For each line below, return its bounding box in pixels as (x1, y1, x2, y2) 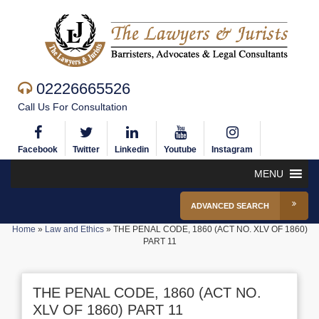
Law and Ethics (44, 224, 104, 234)
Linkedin (115, 145, 149, 155)
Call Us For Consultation (18, 101, 127, 113)
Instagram (211, 145, 253, 155)
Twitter (73, 145, 100, 155)
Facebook (18, 145, 58, 155)
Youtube (164, 145, 197, 155)
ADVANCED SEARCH (191, 202, 269, 210)
